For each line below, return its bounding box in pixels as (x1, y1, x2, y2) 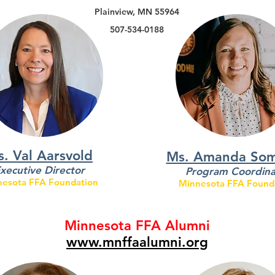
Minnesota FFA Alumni (64, 217, 210, 234)
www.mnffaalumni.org (66, 234, 208, 250)
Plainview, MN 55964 (94, 6, 179, 17)
